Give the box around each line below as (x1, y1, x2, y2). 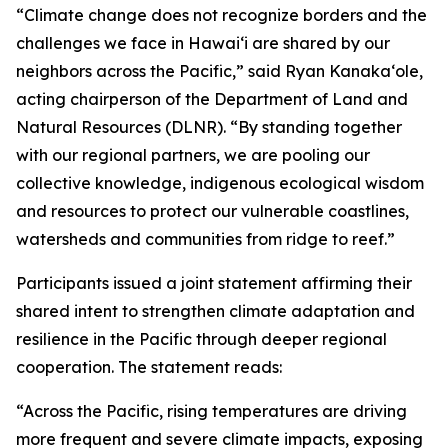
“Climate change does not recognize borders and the (16, 5, 427, 25)
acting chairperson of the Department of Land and (16, 89, 408, 109)
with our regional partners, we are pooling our (16, 145, 370, 165)
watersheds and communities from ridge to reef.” (16, 229, 395, 249)
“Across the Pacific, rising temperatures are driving (16, 401, 407, 421)
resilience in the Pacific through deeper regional (16, 329, 387, 349)
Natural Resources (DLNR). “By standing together (16, 117, 402, 137)
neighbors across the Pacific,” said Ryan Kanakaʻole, (16, 61, 423, 81)
